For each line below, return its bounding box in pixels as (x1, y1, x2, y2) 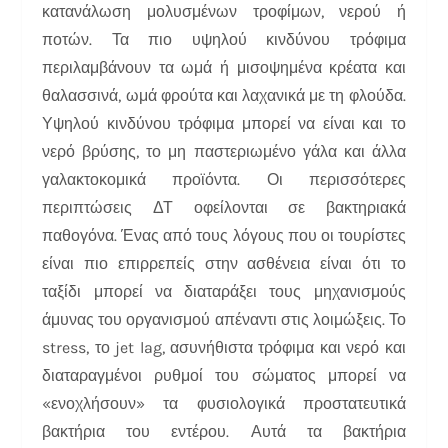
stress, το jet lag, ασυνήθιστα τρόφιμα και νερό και (42, 337, 406, 357)
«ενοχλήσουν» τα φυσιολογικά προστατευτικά (42, 393, 406, 413)
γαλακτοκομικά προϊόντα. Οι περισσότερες (42, 169, 406, 189)
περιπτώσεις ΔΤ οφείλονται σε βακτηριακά (42, 197, 406, 217)
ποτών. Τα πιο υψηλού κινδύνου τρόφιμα (42, 29, 406, 49)
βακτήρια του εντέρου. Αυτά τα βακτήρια (42, 421, 406, 441)
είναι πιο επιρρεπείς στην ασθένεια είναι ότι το (42, 253, 406, 273)
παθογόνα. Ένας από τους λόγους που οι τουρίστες (42, 225, 406, 245)
